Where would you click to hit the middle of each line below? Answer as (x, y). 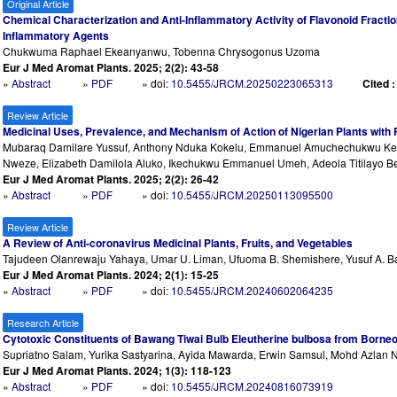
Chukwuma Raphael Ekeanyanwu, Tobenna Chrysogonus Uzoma (162, 51)
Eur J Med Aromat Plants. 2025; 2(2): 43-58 (111, 68)
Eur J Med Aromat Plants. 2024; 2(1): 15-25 (111, 275)
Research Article (43, 323)
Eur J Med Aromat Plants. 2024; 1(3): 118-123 (117, 371)
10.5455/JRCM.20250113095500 (253, 195)
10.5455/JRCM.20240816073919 (253, 386)
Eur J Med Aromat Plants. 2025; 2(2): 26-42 (111, 179)
